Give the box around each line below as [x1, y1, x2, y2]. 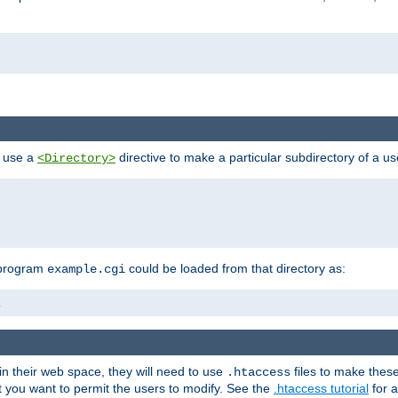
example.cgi [47, 262, 125, 277]
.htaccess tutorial [274, 380, 369, 395]
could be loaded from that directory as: [125, 261, 346, 276]
